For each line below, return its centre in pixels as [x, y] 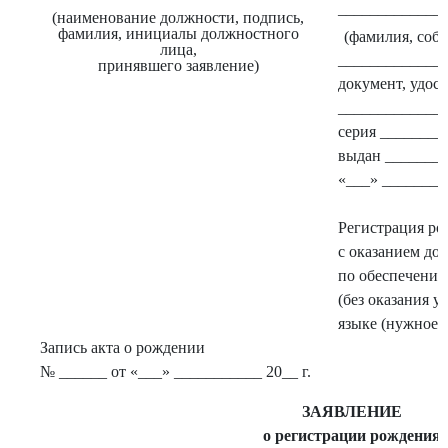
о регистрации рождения [351, 435]
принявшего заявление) [178, 65]
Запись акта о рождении [123, 347]
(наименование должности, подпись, [178, 17]
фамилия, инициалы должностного [178, 33]
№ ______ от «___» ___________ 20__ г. [176, 371]
